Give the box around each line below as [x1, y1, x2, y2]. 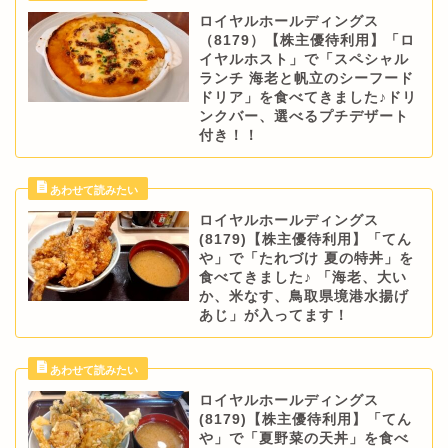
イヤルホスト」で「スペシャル [198, 51, 409, 67]
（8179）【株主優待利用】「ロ [198, 32, 415, 48]
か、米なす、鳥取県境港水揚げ [198, 288, 409, 304]
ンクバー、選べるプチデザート [198, 108, 409, 124]
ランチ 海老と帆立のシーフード [198, 70, 414, 86]
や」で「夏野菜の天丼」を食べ [198, 430, 409, 446]
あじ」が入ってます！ [198, 307, 349, 323]
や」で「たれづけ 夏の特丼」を [198, 250, 414, 266]
